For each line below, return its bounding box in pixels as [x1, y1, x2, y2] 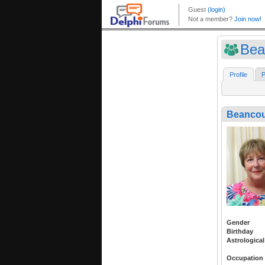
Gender [227, 218, 250, 226]
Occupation [227, 254, 263, 261]
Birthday [227, 227, 253, 235]
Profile [230, 71, 247, 79]
